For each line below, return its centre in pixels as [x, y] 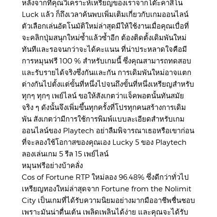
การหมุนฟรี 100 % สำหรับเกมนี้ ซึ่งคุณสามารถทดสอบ [107, 61]
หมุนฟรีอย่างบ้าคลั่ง [52, 165]
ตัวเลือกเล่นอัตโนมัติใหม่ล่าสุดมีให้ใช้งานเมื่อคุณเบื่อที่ [105, 26]
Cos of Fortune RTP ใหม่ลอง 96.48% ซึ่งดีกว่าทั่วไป [105, 177]
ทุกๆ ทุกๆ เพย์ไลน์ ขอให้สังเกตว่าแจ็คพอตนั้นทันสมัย [103, 96]
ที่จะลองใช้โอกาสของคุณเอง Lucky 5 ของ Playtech [104, 142]
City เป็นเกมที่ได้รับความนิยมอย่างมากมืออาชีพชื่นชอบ [108, 200]
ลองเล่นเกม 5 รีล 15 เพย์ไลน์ [65, 154]
